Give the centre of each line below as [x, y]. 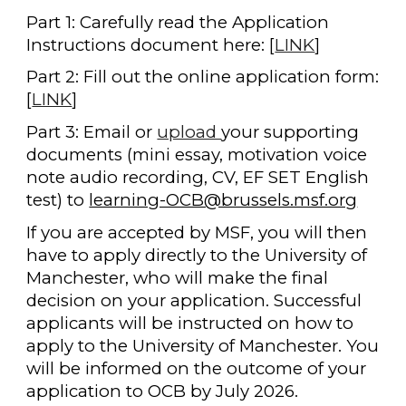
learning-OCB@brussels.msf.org [223, 199]
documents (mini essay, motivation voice [197, 154]
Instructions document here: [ [151, 44]
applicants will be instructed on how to [190, 323]
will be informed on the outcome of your [197, 368]
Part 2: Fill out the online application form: [203, 77]
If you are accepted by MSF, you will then [197, 232]
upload [189, 131]
